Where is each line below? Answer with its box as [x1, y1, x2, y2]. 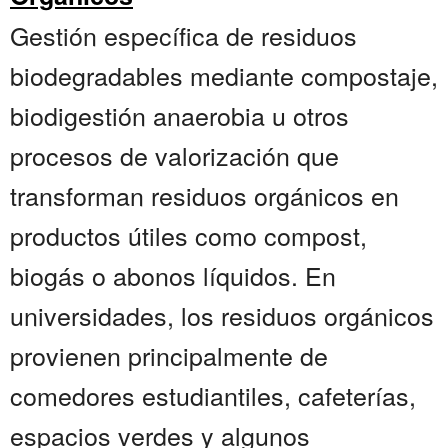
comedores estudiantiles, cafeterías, [10, 377, 416, 414]
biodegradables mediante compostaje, [10, 57, 438, 94]
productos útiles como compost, [10, 217, 367, 254]
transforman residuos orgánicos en [10, 177, 399, 214]
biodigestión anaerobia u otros [10, 97, 349, 134]
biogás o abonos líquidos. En [10, 257, 336, 294]
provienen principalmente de [10, 337, 328, 374]
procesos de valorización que [10, 137, 339, 174]
